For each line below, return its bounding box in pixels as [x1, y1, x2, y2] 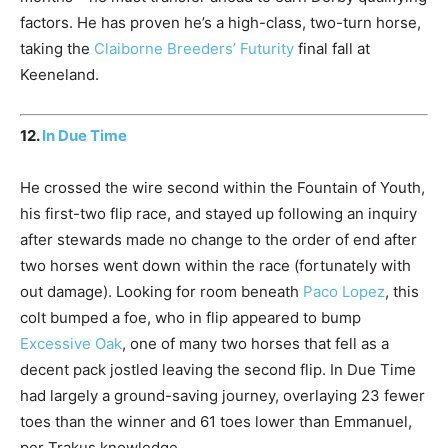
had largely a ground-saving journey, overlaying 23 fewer [20, 386, 425, 406]
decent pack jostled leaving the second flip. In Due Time [20, 360, 416, 380]
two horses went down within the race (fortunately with [20, 256, 411, 276]
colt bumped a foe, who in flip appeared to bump [20, 308, 361, 328]
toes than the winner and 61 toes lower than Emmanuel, [20, 412, 412, 432]
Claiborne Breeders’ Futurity [94, 38, 294, 58]
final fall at [294, 38, 370, 58]
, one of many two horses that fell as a [122, 334, 389, 354]
